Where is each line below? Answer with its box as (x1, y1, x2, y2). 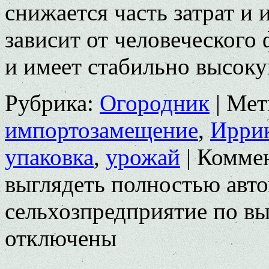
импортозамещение (5, 117, 198, 144)
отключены (5, 225, 116, 252)
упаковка (5, 144, 94, 171)
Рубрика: (5, 90, 94, 116)
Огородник (100, 90, 210, 116)
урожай (106, 144, 180, 171)
